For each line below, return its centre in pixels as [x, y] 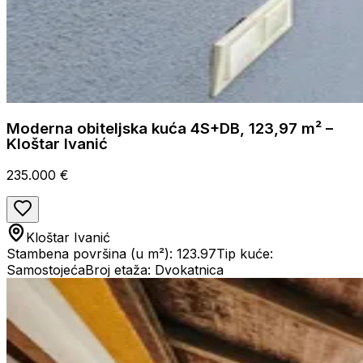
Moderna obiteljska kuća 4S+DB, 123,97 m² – [170, 129]
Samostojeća [46, 270]
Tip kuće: [245, 254]
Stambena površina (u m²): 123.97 [111, 254]
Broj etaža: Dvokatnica [154, 270]
